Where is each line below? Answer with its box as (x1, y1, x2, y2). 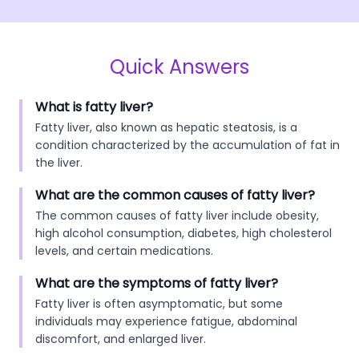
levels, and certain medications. (35, 243, 213, 259)
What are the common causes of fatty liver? (35, 186, 315, 204)
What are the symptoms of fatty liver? (35, 274, 278, 292)
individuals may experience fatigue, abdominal (35, 313, 297, 329)
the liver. (35, 155, 83, 171)
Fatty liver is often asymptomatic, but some (35, 296, 283, 312)
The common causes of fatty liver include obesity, (35, 208, 319, 224)
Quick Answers (110, 54, 249, 80)
